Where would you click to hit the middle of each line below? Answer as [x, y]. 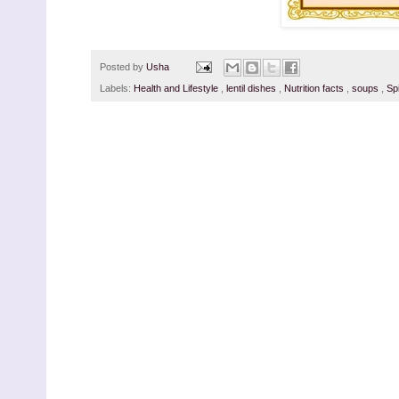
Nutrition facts [315, 89]
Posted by [123, 66]
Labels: [117, 89]
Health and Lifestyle [177, 89]
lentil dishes [252, 89]
